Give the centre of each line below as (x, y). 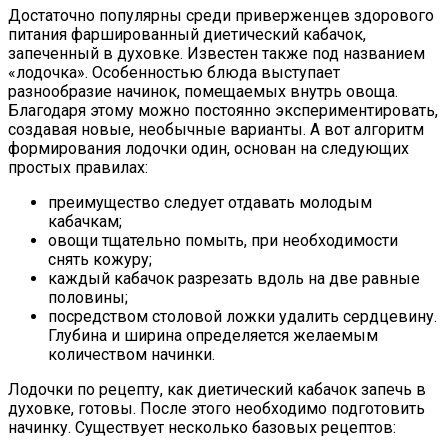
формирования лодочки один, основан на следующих (208, 148)
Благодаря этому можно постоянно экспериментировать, (223, 110)
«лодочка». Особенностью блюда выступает (174, 72)
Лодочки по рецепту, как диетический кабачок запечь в (217, 389)
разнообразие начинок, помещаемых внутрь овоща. (203, 91)
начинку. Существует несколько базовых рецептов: (202, 427)
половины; (88, 297)
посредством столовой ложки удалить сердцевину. (242, 316)
